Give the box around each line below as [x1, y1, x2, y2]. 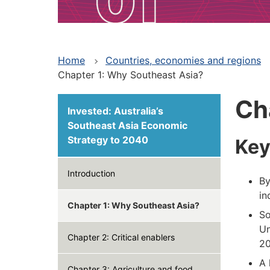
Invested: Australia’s [67, 105, 163, 118]
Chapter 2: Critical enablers [67, 232, 175, 243]
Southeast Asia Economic [67, 119, 187, 132]
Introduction [67, 168, 115, 179]
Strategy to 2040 [67, 134, 148, 146]
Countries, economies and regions [105, 54, 261, 67]
